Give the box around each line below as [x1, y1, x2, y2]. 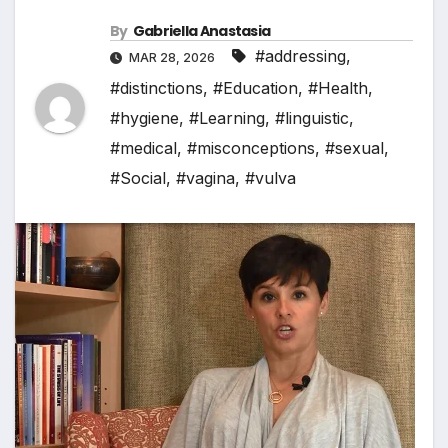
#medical [110, 138, 177, 159]
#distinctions [110, 78, 203, 99]
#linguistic [275, 108, 349, 129]
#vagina [176, 168, 235, 189]
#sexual [325, 138, 384, 159]
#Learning [189, 108, 265, 129]
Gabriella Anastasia [132, 21, 271, 42]
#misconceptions [187, 138, 315, 159]
